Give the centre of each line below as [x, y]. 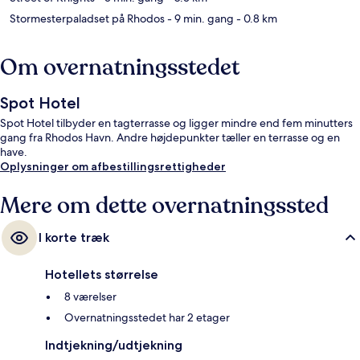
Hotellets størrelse [102, 275]
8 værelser [90, 297]
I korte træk [74, 238]
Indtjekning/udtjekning [114, 346]
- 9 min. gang [199, 19]
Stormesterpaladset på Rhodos [87, 19]
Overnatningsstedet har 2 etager [147, 318]
